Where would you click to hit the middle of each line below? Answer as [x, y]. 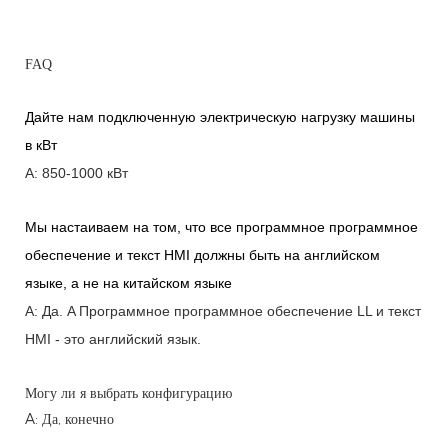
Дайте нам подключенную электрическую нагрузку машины [220, 117]
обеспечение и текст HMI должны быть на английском [202, 255]
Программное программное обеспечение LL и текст [248, 311]
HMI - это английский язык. [113, 339]
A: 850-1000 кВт [76, 173]
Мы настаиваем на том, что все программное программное [221, 227]
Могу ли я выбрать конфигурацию [128, 393]
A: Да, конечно [69, 419]
